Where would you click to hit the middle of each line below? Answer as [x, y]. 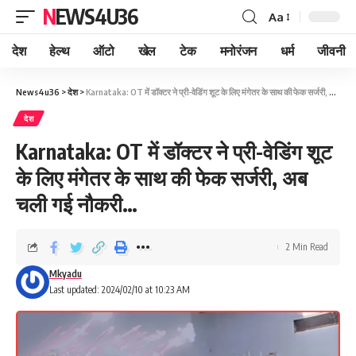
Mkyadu [66, 274]
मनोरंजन [238, 51]
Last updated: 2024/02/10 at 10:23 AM [120, 290]
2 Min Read [307, 247]
